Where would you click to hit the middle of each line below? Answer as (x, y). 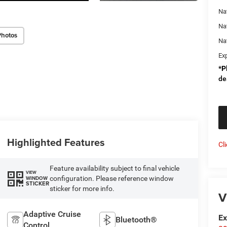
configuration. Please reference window (111, 178)
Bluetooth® (137, 219)
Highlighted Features (56, 142)
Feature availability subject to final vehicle (114, 168)
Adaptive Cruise (52, 214)
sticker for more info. (82, 188)
